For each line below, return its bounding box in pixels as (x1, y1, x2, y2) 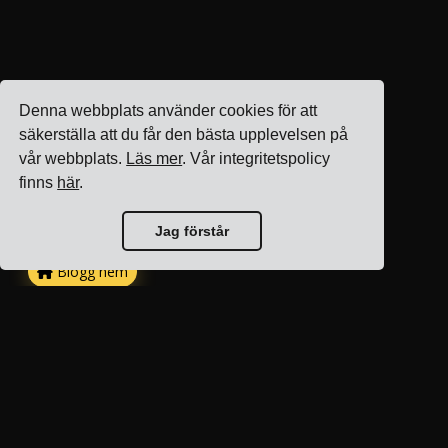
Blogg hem (53, 262, 128, 281)
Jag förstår (155, 223, 229, 240)
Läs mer (126, 150, 183, 168)
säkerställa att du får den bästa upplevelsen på (19, 126, 349, 144)
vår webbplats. (19, 150, 127, 168)
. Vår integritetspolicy (182, 150, 331, 168)
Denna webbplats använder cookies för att (19, 102, 318, 120)
